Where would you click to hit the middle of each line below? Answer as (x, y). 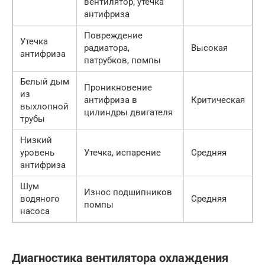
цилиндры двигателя (128, 113)
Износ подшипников (128, 193)
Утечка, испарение (122, 153)
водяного (40, 199)
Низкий (36, 140)
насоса (35, 211)
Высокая (209, 48)
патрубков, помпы (122, 61)
